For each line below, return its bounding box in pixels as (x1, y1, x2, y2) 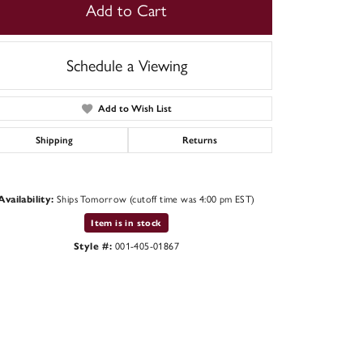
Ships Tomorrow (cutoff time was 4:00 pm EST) (57, 193, 255, 205)
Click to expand (141, 250, 210, 265)
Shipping (35, 135, 73, 146)
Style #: (74, 240, 113, 252)
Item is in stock (91, 217, 162, 228)
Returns (182, 135, 218, 146)
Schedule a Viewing (66, 56, 187, 75)
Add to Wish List (97, 103, 172, 114)
